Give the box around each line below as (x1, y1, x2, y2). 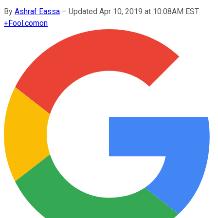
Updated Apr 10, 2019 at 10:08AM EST (69, 6, 199, 16)
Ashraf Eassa (15, 6, 60, 16)
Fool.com (8, 18, 39, 28)
